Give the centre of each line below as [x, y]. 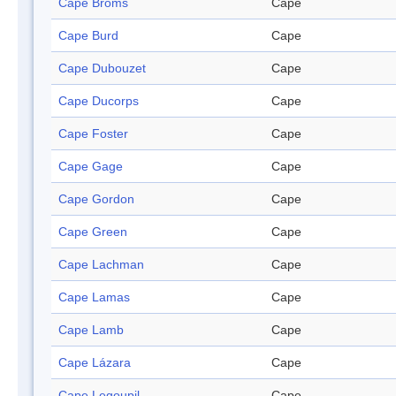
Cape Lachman [101, 265]
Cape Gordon [96, 199]
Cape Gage [91, 167]
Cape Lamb [91, 330]
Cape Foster [93, 134]
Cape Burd [88, 36]
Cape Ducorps [99, 101]
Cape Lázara [95, 363]
